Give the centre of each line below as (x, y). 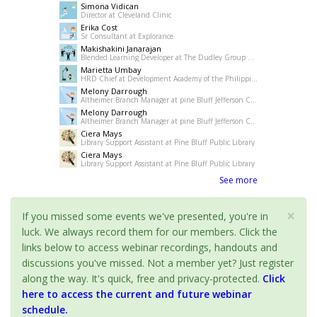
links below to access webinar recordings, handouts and (150, 248)
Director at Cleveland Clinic (126, 15)
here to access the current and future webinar (137, 294)
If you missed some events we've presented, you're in (145, 217)
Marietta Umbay (111, 70)
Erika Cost (99, 28)
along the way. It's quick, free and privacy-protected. (142, 279)
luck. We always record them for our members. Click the (150, 232)
